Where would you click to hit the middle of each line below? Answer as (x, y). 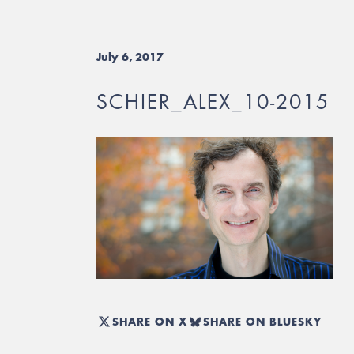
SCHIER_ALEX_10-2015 (213, 102)
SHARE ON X (150, 321)
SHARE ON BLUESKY (262, 321)
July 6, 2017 (130, 57)
